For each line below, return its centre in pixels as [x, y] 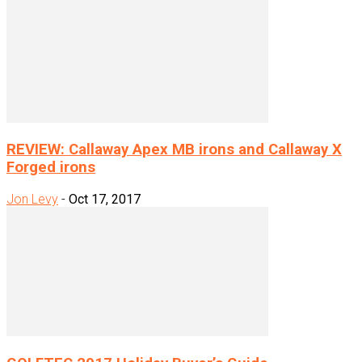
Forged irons [51, 168]
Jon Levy [32, 199]
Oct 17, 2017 [105, 199]
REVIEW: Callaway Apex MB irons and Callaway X [174, 150]
